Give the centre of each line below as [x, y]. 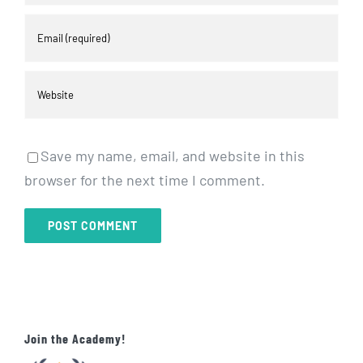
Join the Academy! [75, 338]
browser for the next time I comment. [145, 180]
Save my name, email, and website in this [173, 156]
